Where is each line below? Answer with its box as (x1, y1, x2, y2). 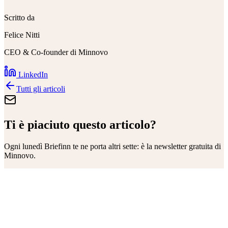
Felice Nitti (4, 31, 40, 40)
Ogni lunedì (4, 141, 44, 151)
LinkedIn (16, 70, 48, 79)
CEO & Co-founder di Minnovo (4, 48, 108, 57)
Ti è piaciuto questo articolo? (4, 118, 156, 132)
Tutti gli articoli (16, 84, 65, 94)
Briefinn (44, 141, 71, 151)
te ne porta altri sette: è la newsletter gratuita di (71, 141, 221, 151)
